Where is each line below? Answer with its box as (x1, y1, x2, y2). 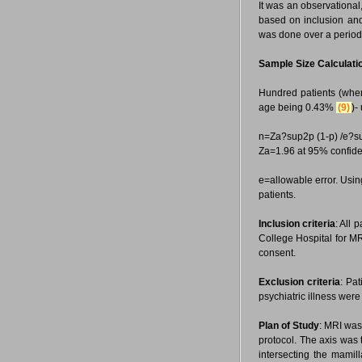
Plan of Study (259, 320, 320, 331)
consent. (259, 247, 296, 259)
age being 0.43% (259, 102, 336, 113)
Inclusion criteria (259, 218, 336, 229)
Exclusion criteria (259, 276, 341, 288)
